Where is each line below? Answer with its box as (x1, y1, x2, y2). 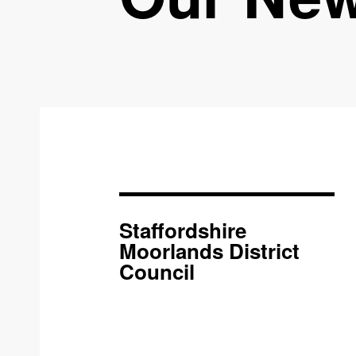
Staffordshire (119, 215, 246, 245)
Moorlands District (119, 236, 300, 265)
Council (119, 257, 195, 286)
